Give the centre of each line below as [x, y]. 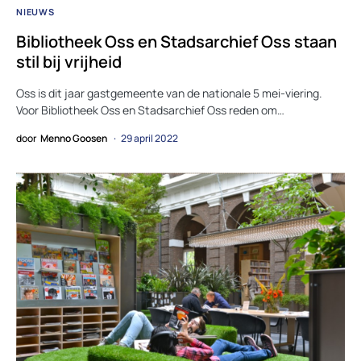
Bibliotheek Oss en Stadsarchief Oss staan [176, 42]
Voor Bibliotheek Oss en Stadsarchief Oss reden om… [150, 110]
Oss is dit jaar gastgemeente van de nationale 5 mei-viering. [169, 93]
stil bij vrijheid [69, 62]
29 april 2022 [149, 139]
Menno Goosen [74, 139]
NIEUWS [35, 12]
